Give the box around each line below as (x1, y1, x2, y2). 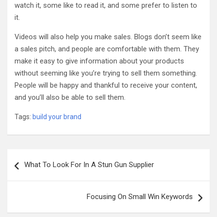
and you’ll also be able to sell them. (15, 93, 125, 102)
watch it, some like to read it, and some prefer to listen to (15, 1, 197, 10)
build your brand (32, 113, 81, 121)
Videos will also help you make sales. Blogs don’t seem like (15, 32, 201, 41)
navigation (7, 165, 63, 179)
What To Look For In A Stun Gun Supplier (24, 160, 154, 169)
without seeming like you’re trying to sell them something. (15, 69, 197, 77)
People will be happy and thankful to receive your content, (15, 81, 197, 90)
